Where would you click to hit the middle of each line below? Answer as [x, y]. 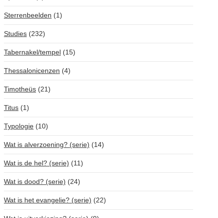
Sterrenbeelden [28, 15]
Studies [15, 34]
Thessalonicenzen [32, 71]
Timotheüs [20, 89]
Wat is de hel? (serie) [36, 163]
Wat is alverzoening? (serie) [47, 145]
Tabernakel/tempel [32, 52]
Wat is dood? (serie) [35, 182]
